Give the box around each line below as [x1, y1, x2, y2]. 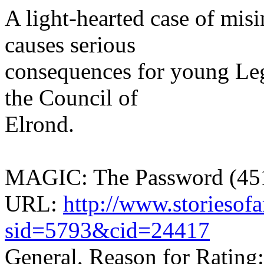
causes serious [5, 31, 136, 57]
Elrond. [5, 111, 74, 137]
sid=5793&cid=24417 [5, 217, 210, 243]
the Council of [5, 84, 138, 110]
